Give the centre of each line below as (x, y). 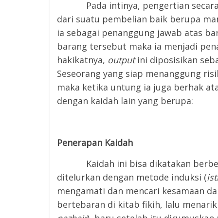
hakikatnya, (82, 60)
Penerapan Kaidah (95, 143)
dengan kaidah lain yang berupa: (125, 101)
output (121, 60)
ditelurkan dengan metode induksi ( (132, 177)
